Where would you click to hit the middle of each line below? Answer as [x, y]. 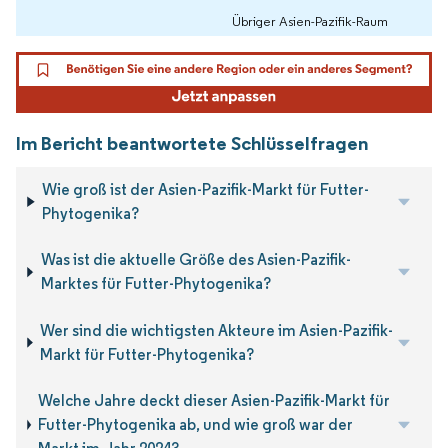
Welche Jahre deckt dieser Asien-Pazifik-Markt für [214, 400]
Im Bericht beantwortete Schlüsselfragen [192, 142]
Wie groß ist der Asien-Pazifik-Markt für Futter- [206, 189]
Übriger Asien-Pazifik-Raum [310, 20]
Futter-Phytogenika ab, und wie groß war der [196, 424]
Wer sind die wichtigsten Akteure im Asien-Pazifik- [217, 330]
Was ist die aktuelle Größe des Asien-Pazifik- [195, 260]
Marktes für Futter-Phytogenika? [155, 284]
